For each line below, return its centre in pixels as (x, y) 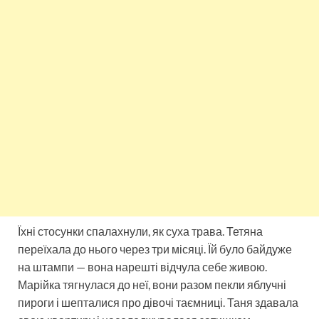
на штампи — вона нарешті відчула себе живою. (142, 267)
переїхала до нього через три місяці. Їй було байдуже (155, 249)
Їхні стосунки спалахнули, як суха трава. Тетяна (140, 231)
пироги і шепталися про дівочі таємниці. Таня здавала (158, 303)
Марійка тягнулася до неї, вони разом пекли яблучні (152, 285)
